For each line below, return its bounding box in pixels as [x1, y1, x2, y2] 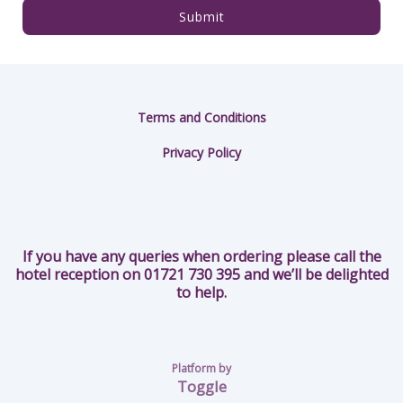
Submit [178, 8, 225, 26]
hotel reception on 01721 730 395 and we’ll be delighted [14, 264, 389, 285]
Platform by [172, 361, 231, 377]
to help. [176, 282, 227, 303]
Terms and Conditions [137, 109, 266, 127]
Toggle [176, 376, 227, 398]
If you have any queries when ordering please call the [22, 246, 381, 267]
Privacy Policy [162, 144, 241, 162]
